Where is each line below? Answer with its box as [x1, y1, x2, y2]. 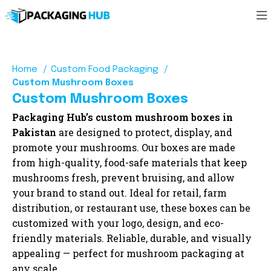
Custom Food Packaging [51, 65, 162, 74]
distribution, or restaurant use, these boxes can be [12, 201, 251, 214]
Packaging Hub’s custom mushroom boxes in [12, 111, 233, 123]
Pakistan [12, 126, 57, 139]
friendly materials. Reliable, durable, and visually [12, 232, 252, 244]
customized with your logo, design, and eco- [12, 217, 224, 229]
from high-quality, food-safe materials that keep [12, 156, 247, 169]
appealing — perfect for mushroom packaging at [12, 247, 245, 260]
